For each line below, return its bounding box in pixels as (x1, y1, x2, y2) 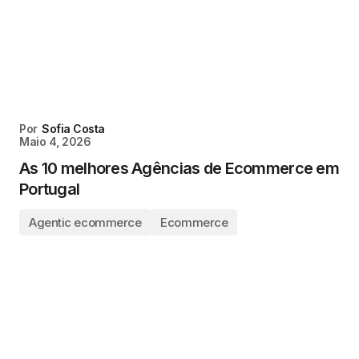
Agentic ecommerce (29, 215, 142, 230)
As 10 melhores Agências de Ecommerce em (19, 159, 339, 178)
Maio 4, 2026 (19, 135, 91, 148)
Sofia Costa (42, 122, 105, 135)
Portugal (19, 179, 80, 199)
